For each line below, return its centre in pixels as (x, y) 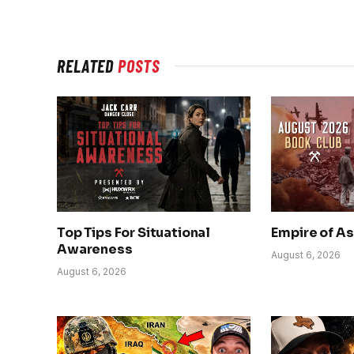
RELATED (88, 65)
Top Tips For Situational (134, 232)
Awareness (95, 249)
